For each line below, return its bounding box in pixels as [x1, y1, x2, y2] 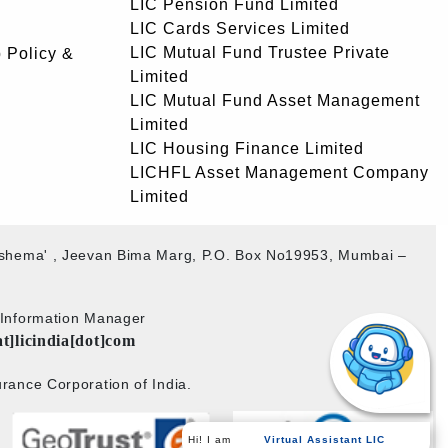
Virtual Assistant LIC [264, 433, 386, 446]
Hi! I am [188, 434, 233, 446]
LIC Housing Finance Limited [130, 140, 364, 157]
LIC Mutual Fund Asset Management [130, 92, 420, 109]
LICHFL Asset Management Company [130, 164, 429, 181]
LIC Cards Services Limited [130, 20, 350, 37]
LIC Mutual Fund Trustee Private [130, 44, 390, 61]
